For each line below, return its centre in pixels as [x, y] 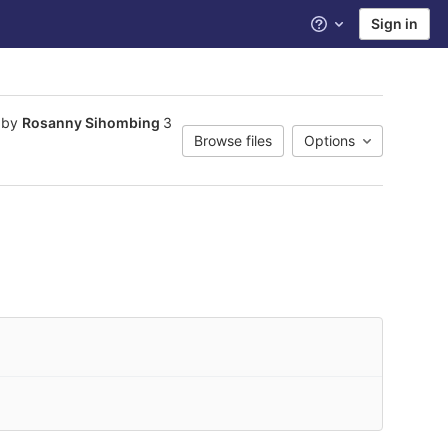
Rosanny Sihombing [91, 122]
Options [329, 140]
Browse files [233, 140]
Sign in [394, 23]
